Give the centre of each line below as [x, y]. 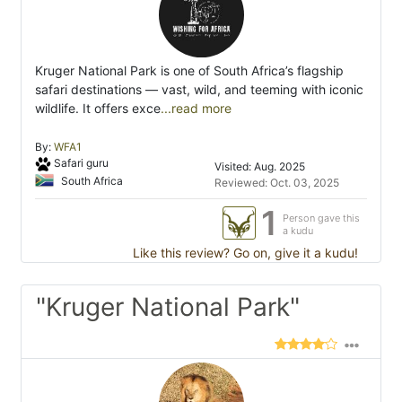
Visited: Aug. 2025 [260, 167]
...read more [196, 108]
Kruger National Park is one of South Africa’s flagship [189, 70]
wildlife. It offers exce [98, 108]
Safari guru [81, 163]
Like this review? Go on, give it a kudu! [244, 253]
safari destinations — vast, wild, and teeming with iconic [199, 89]
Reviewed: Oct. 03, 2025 [277, 183]
